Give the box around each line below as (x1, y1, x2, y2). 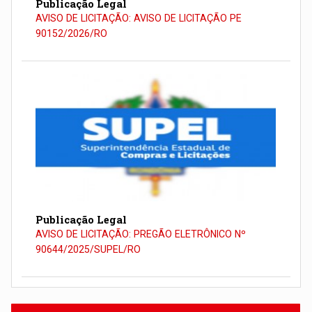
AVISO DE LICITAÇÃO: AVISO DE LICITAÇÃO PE (36, 12, 242, 24)
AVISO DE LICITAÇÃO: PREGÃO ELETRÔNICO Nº (36, 228, 247, 240)
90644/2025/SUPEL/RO (36, 243, 141, 255)
